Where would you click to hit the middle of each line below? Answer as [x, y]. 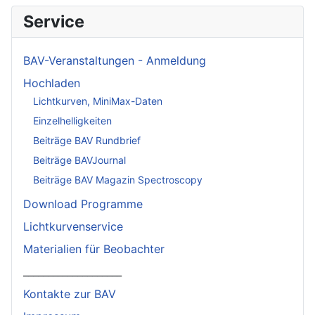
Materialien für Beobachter [94, 249]
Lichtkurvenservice [73, 226]
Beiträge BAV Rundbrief [87, 141]
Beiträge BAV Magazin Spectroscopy [118, 180]
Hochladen [52, 83]
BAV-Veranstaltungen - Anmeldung [115, 60]
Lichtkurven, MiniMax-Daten [98, 101]
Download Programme [83, 204]
